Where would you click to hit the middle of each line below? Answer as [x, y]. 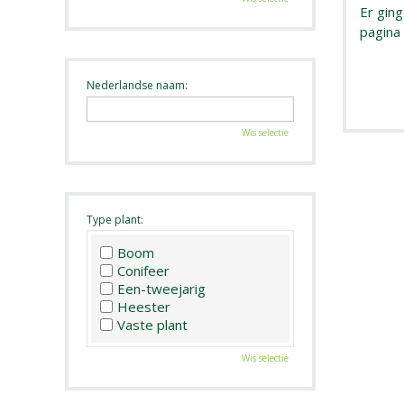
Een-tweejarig [161, 289]
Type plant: [115, 219]
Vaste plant [152, 325]
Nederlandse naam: [137, 85]
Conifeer [143, 271]
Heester [144, 307]
